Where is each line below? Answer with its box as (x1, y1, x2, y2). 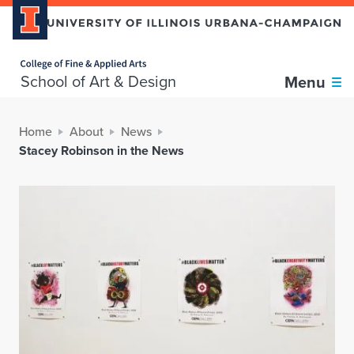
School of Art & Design (21, 70, 176, 94)
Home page (21, 44, 48, 63)
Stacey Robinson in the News (19, 141, 184, 160)
